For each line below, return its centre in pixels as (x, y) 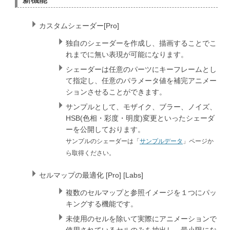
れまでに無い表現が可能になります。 (127, 55)
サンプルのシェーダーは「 (103, 141)
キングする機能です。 (102, 204)
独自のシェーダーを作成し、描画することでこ (141, 43)
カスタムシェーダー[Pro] (79, 26)
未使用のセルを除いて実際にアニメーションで (141, 219)
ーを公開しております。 (105, 130)
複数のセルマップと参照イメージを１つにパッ (141, 193)
